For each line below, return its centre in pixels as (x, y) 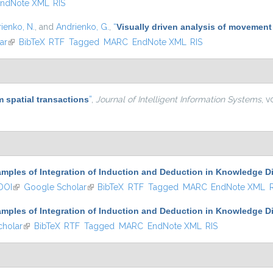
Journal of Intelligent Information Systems (179, 99)
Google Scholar (55, 187)
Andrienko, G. (83, 27)
